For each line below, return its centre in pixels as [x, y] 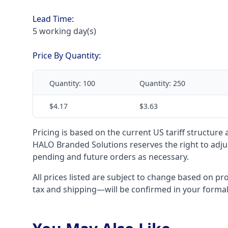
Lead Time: [53, 19]
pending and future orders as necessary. [111, 157]
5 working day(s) [64, 31]
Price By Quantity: [67, 55]
